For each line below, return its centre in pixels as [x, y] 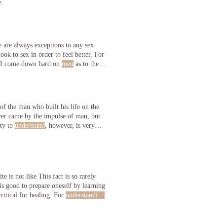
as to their [88, 64]
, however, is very [70, 126]
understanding [85, 195]
